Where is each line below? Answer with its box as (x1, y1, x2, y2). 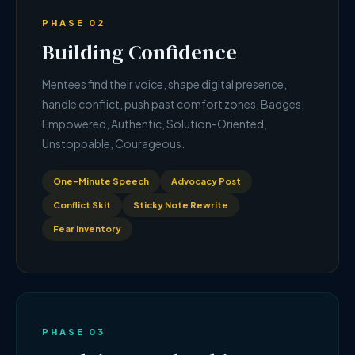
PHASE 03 (42, 326, 105, 337)
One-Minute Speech (53, 176, 149, 186)
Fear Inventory (53, 223, 121, 234)
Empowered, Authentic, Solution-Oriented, (42, 116, 267, 131)
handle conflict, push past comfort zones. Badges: (42, 97, 304, 111)
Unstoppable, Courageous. (42, 136, 185, 151)
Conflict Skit (53, 200, 111, 210)
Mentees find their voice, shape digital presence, (42, 77, 287, 91)
